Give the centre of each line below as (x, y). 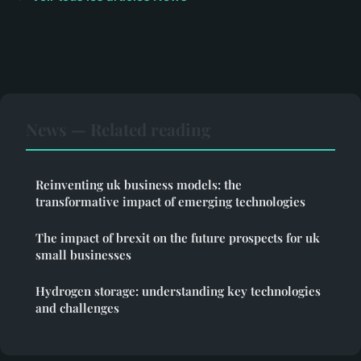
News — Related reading (118, 129)
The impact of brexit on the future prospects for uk (178, 238)
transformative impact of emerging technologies (170, 202)
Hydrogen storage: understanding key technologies (178, 291)
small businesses (83, 255)
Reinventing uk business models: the (139, 185)
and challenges (77, 308)
